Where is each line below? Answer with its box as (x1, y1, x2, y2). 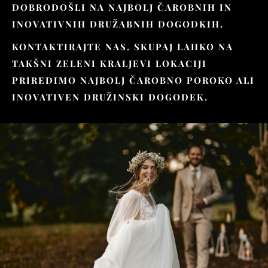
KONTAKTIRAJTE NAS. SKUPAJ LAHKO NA (12, 41, 233, 53)
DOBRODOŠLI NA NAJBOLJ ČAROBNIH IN (12, 1, 232, 13)
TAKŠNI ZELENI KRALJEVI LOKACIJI (12, 57, 207, 69)
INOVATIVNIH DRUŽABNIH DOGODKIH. (12, 18, 224, 30)
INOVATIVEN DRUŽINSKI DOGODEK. (12, 91, 208, 103)
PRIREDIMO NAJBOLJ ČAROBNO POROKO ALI (12, 74, 255, 86)
